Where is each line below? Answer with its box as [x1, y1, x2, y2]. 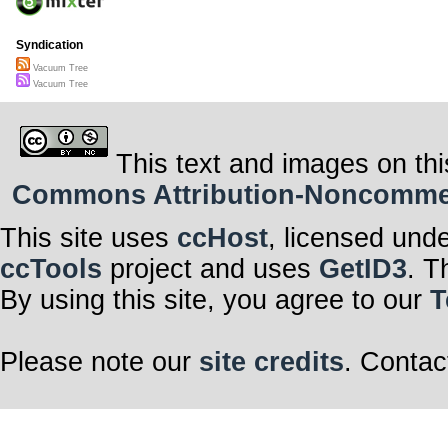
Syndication [16, 38, 83, 53]
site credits [199, 346, 344, 377]
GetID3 [319, 253, 407, 284]
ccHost [177, 222, 268, 253]
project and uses [102, 253, 319, 284]
